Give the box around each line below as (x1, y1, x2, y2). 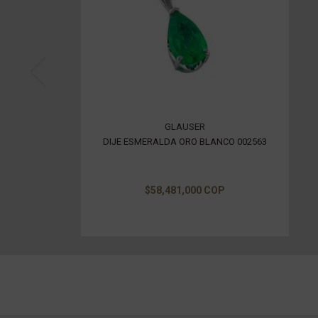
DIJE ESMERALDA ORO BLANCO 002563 (102, 136, 267, 147)
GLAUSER (164, 121, 205, 132)
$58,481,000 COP (144, 184, 225, 196)
